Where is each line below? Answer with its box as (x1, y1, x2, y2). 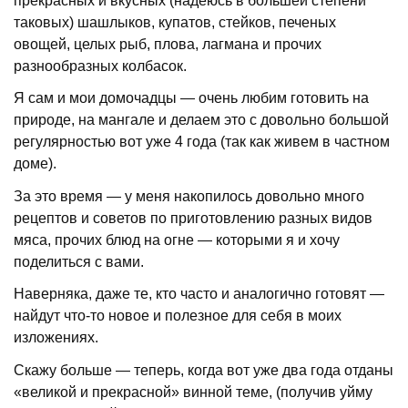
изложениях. (14, 330, 99, 346)
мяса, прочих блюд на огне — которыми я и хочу (14, 231, 341, 248)
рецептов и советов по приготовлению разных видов (14, 209, 373, 226)
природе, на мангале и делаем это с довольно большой (14, 112, 390, 128)
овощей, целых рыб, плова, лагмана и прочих (14, 36, 322, 53)
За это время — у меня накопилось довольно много (14, 188, 365, 204)
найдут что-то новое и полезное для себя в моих (14, 308, 342, 324)
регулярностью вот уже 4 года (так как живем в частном (14, 134, 391, 150)
